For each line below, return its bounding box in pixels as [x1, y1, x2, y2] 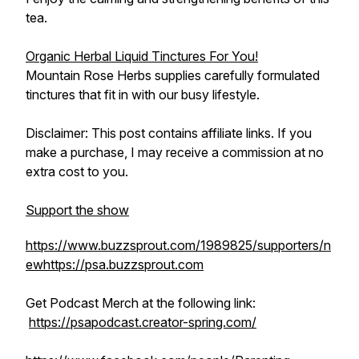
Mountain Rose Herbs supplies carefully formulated [26, 67, 320, 83]
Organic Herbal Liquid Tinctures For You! [26, 48, 258, 64]
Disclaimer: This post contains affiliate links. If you [26, 125, 312, 141]
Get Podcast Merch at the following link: [26, 295, 259, 311]
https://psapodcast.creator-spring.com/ [29, 314, 256, 330]
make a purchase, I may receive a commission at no [26, 144, 324, 160]
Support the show [26, 202, 129, 218]
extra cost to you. [26, 163, 128, 179]
